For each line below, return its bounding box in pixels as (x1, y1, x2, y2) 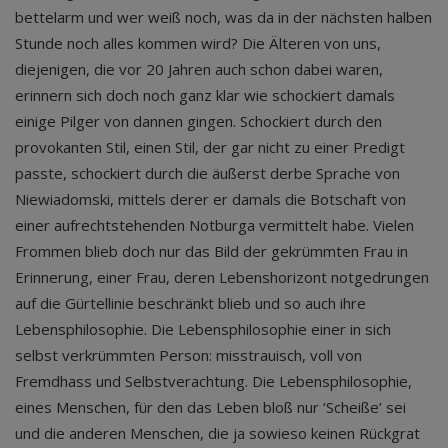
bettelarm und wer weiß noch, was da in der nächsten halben (15, 7, 432, 27)
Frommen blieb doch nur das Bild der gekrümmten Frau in (15, 241, 408, 261)
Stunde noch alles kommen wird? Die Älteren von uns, (15, 33, 381, 53)
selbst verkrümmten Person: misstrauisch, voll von (15, 345, 362, 365)
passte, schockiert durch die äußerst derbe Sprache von (15, 163, 400, 183)
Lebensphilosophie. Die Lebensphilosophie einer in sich (15, 319, 391, 339)
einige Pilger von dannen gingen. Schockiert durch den (15, 111, 382, 131)
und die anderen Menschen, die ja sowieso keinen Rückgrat (15, 423, 420, 443)
